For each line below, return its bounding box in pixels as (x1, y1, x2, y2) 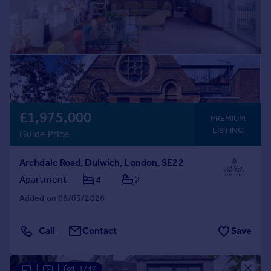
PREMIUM (210, 113, 246, 123)
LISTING (212, 125, 244, 135)
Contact (82, 225, 117, 237)
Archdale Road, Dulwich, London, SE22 (19, 157, 184, 168)
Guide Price (19, 128, 70, 140)
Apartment (19, 174, 67, 185)
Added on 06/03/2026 (19, 193, 105, 203)
